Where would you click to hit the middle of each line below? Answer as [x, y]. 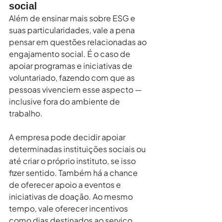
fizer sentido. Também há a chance [74, 172]
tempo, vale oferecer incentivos [69, 208]
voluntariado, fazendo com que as [73, 77]
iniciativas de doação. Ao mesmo [72, 196]
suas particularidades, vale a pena [73, 30]
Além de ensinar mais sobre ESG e [73, 18]
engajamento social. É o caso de [70, 54]
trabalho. [26, 113]
